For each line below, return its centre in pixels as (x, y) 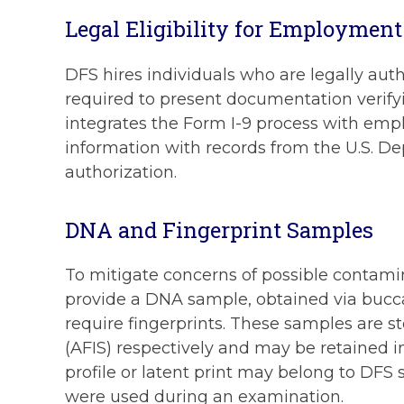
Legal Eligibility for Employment (234, 28)
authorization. (121, 172)
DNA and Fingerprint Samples (219, 230)
